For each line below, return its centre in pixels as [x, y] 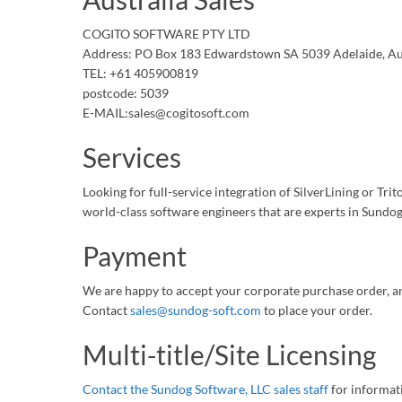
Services [132, 157]
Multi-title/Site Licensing [229, 354]
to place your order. [317, 310]
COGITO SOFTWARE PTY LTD [166, 34]
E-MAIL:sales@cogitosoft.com [166, 113]
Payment [135, 256]
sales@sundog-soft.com [196, 310]
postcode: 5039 [126, 93]
